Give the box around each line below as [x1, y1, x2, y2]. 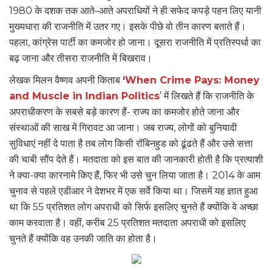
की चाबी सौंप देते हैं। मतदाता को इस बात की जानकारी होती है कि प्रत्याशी [9, 154, 263, 166]
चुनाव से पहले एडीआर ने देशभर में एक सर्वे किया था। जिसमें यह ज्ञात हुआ [9, 185, 258, 197]
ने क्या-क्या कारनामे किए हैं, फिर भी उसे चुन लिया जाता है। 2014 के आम [9, 169, 260, 182]
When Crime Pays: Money [125, 74, 260, 87]
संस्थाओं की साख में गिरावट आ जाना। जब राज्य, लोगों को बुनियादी [9, 122, 237, 134]
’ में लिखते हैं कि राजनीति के [160, 90, 254, 102]
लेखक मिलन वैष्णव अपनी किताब [9, 74, 122, 87]
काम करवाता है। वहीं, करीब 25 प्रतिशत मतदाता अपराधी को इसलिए [9, 217, 246, 229]
